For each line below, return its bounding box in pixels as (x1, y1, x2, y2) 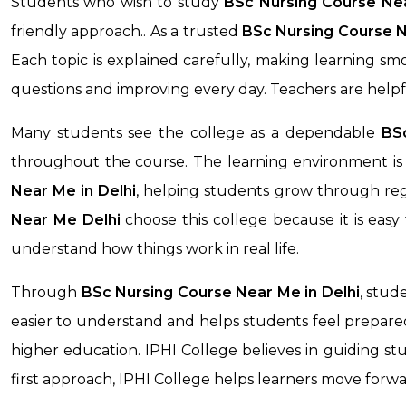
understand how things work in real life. (11, 240, 299, 258)
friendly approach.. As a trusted (11, 23, 242, 41)
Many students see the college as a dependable (11, 124, 382, 142)
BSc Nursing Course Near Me (81, 284, 301, 302)
